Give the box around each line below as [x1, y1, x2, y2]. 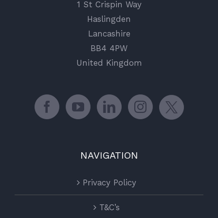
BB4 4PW [91, 43, 127, 53]
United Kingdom [76, 57, 142, 68]
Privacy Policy [83, 177, 136, 187]
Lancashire [88, 28, 130, 38]
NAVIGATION [80, 149, 138, 161]
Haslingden [87, 14, 131, 24]
